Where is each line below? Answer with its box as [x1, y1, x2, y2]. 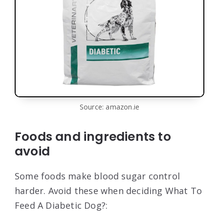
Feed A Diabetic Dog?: [15, 199, 108, 211]
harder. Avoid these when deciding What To [15, 184, 202, 197]
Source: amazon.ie [79, 102, 140, 111]
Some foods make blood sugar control [15, 170, 180, 182]
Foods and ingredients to [15, 128, 171, 145]
